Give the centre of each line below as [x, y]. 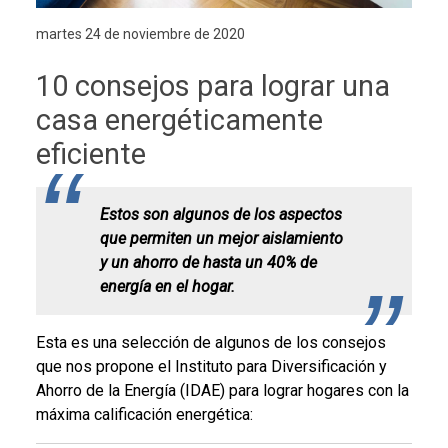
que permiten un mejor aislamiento [221, 239]
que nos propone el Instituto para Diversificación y [211, 367]
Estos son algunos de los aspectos [221, 215]
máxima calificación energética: [144, 415]
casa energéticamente [179, 120]
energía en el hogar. [169, 287]
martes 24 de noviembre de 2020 [140, 34]
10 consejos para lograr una [213, 86]
